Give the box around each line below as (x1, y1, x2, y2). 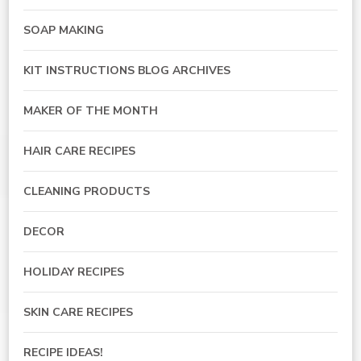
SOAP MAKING (23, 23, 104, 39)
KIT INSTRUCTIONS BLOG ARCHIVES (23, 63, 230, 79)
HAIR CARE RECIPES (23, 143, 135, 160)
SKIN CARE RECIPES (23, 305, 133, 321)
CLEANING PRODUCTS (23, 184, 150, 200)
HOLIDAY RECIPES (23, 264, 124, 280)
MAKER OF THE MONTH (23, 103, 158, 119)
